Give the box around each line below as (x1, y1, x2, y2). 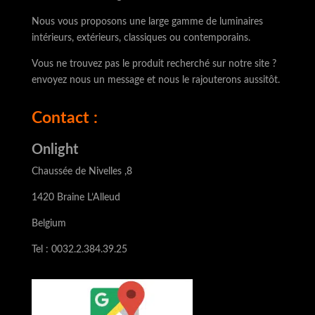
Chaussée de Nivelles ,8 (31, 167, 132, 177)
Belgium (31, 219, 66, 229)
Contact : (31, 110, 98, 127)
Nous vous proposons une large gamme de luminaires (31, 17, 263, 27)
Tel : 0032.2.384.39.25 (31, 245, 127, 255)
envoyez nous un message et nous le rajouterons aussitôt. (31, 75, 280, 86)
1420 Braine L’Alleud (31, 193, 120, 203)
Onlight (31, 143, 78, 157)
